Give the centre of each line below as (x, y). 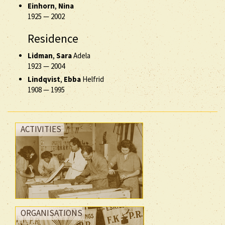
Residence (53, 38)
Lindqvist (44, 79)
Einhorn (41, 6)
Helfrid (92, 79)
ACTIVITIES (41, 129)
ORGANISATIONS (51, 213)
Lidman (40, 55)
